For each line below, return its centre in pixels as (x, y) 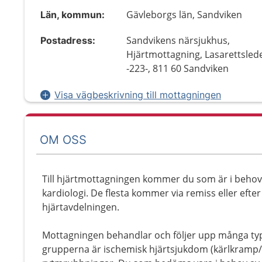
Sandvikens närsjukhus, (178, 40)
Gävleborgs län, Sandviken (185, 15)
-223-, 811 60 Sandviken (178, 68)
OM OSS (63, 139)
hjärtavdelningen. (81, 207)
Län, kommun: (73, 15)
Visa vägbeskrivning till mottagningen (138, 95)
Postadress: (68, 40)
